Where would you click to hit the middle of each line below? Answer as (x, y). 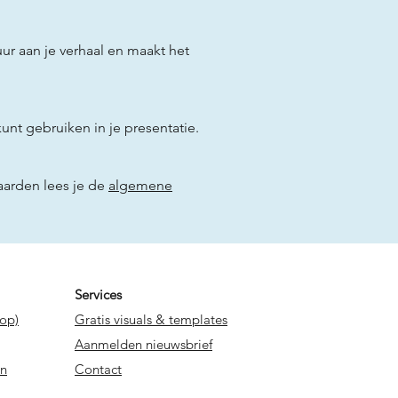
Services (98, 294)
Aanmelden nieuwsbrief (143, 344)
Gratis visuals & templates (151, 319)
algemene (140, 185)
